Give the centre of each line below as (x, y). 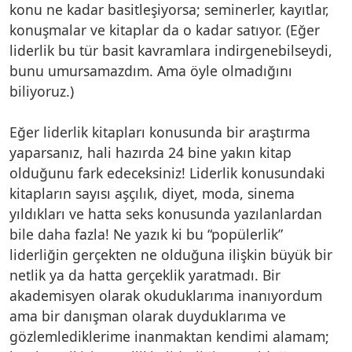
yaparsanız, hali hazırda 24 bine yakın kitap (150, 152)
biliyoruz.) (42, 91)
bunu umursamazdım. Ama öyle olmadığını (151, 70)
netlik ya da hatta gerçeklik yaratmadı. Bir (145, 275)
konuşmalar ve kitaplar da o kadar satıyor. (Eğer (165, 29)
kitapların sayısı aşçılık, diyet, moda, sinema (152, 193)
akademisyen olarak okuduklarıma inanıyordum (166, 295)
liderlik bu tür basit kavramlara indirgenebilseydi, (171, 50)
